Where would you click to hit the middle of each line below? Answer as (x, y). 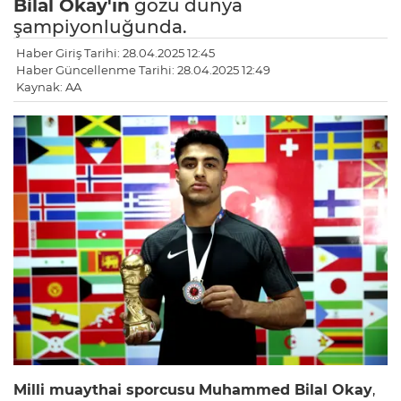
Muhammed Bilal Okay (286, 390)
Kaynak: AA (49, 87)
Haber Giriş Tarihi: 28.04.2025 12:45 (115, 53)
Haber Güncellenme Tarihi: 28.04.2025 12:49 (143, 70)
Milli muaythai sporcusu (104, 390)
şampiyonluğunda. (100, 27)
